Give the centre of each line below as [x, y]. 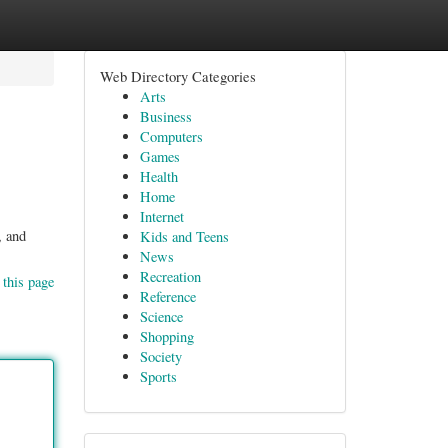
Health [158, 176]
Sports [158, 376]
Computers [171, 136]
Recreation [170, 276]
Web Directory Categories [177, 76]
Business [165, 116]
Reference [167, 296]
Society [160, 356]
